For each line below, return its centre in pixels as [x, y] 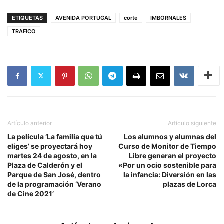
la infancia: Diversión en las [170, 174]
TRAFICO [24, 31]
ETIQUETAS [27, 18]
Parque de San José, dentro [54, 174]
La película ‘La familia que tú [55, 136]
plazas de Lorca [190, 184]
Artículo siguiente [192, 123]
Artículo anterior [30, 123]
